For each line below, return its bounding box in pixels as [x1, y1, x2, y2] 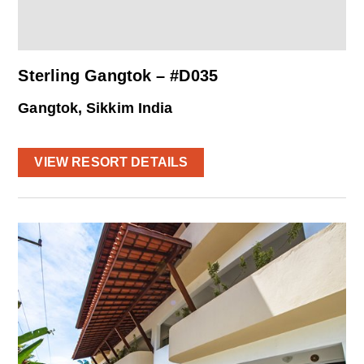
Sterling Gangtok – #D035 [18, 66, 218, 84]
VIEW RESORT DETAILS [34, 154, 188, 169]
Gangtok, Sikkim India [18, 99, 173, 116]
